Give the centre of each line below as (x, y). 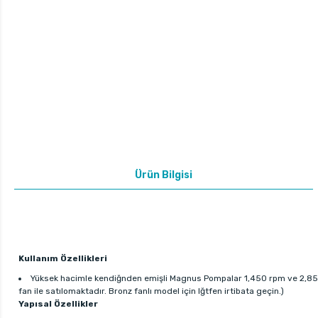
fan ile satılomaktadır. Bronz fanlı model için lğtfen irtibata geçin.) (151, 291)
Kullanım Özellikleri (63, 258)
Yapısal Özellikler (58, 303)
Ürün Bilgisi (164, 175)
